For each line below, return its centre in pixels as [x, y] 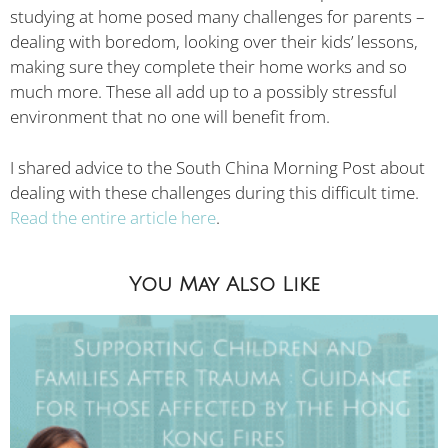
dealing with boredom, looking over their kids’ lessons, [214, 42]
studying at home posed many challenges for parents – [217, 17]
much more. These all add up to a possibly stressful [203, 92]
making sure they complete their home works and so [208, 67]
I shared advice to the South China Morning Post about [217, 167]
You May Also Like [224, 285]
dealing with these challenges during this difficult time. [214, 192]
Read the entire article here [113, 217]
